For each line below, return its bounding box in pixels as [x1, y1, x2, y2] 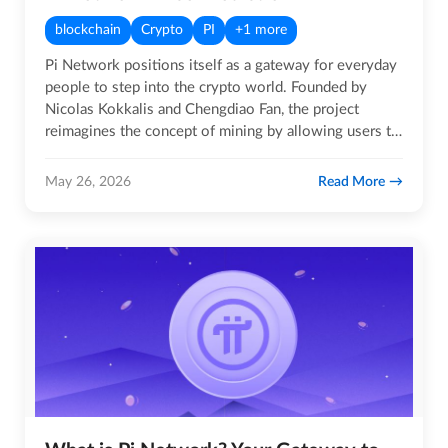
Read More [318, 174, 385, 189]
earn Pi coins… [45, 146, 140, 161]
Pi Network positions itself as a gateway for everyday [45, 58, 397, 73]
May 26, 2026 [45, 174, 131, 189]
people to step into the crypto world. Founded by [45, 80, 367, 95]
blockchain [55, 23, 121, 37]
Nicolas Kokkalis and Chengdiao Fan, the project [45, 102, 359, 117]
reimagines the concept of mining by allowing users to [45, 124, 400, 139]
